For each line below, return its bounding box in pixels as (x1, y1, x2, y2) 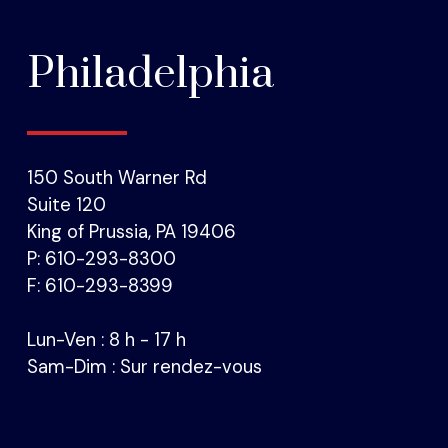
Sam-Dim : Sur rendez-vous (26, 355, 262, 380)
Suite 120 (26, 193, 106, 218)
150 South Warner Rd (26, 166, 207, 191)
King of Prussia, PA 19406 (26, 220, 236, 245)
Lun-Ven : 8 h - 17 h (26, 328, 186, 353)
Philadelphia (26, 47, 274, 102)
